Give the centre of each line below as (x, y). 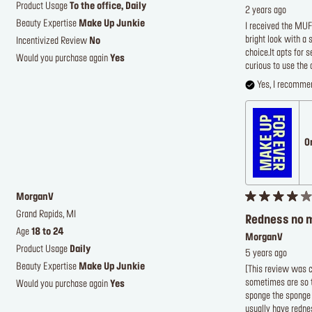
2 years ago (265, 11)
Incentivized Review (53, 42)
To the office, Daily (108, 7)
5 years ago (266, 254)
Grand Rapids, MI (46, 215)
